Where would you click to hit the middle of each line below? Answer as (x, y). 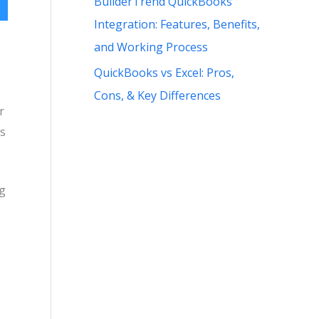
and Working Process (151, 47)
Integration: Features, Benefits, (177, 24)
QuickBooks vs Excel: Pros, (164, 72)
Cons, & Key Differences (157, 95)
